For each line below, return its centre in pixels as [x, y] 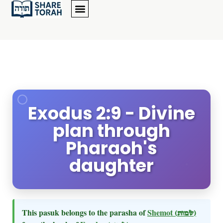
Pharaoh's [111, 148]
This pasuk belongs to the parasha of [85, 212]
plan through [111, 131]
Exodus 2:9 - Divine [111, 113]
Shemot [161, 212]
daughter [111, 166]
